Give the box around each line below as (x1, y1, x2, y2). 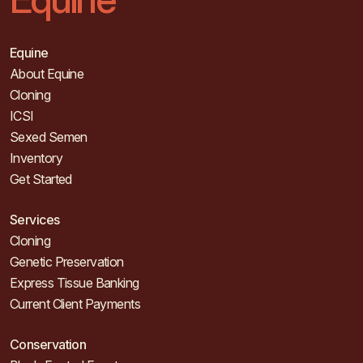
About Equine (10, 66, 84, 82)
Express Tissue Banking (10, 275, 139, 291)
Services (10, 211, 60, 228)
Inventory (10, 150, 62, 166)
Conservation (10, 336, 87, 352)
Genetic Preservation (10, 254, 124, 270)
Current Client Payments (10, 296, 141, 312)
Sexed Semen (10, 129, 88, 145)
